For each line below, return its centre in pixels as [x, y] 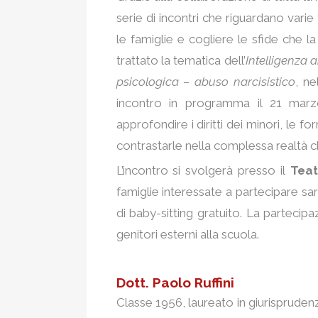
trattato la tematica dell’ [181, 60]
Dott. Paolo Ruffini [175, 282]
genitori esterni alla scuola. [187, 234]
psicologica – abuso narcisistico [205, 81]
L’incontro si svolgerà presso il [201, 170]
